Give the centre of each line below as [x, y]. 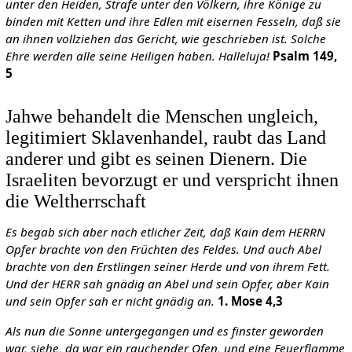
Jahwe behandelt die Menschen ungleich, [161, 116]
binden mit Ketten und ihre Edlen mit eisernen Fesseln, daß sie [173, 21]
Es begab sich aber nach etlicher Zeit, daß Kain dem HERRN [165, 232]
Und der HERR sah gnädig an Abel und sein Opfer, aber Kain [167, 284]
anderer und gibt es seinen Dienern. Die [156, 159]
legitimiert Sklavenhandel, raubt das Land [165, 137]
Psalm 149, [304, 55]
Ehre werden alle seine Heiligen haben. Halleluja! [137, 55]
